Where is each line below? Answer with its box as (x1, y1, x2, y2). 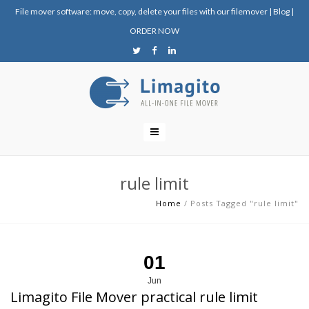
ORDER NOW (130, 26, 179, 36)
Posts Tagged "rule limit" (190, 198, 299, 208)
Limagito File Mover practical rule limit (10, 288, 258, 306)
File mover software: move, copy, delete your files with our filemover (15, 6, 268, 17)
